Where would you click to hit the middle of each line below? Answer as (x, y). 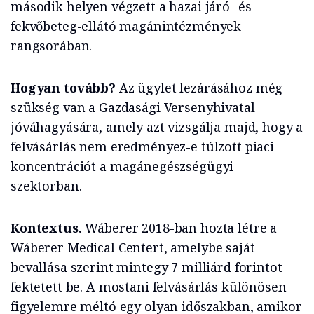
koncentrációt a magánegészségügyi (122, 166)
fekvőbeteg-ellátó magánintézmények (126, 26)
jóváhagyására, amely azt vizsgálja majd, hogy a (157, 127)
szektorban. (46, 186)
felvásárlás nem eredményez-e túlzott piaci (142, 147)
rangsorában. (52, 46)
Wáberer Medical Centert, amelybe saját (133, 248)
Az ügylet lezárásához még (201, 88)
